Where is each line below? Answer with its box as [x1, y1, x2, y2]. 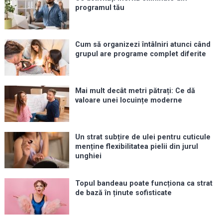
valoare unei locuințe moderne [75, 96, 182, 105]
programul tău [75, 3, 124, 12]
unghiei [75, 152, 102, 161]
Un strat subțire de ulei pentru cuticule [75, 133, 211, 142]
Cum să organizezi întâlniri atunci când [75, 40, 211, 49]
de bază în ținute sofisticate [75, 189, 172, 198]
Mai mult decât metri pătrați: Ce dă [75, 87, 195, 96]
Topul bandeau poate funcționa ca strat [75, 179, 213, 188]
